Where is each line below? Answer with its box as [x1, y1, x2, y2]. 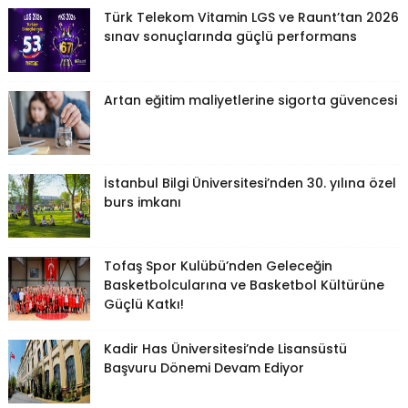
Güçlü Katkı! [103, 294, 184, 313]
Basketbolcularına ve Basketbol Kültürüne [103, 275, 384, 294]
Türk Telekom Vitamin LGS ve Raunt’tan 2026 [103, 7, 399, 26]
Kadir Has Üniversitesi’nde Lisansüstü [103, 339, 347, 358]
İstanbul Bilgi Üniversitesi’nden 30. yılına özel [103, 173, 396, 192]
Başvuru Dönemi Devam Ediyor [103, 358, 304, 377]
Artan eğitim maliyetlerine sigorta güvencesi [103, 90, 397, 109]
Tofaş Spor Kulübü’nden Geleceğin [103, 256, 332, 275]
